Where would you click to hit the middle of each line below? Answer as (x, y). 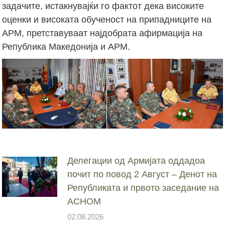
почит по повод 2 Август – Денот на (142, 174)
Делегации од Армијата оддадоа (136, 160)
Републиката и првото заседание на (143, 188)
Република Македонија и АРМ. (66, 46)
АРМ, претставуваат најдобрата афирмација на (102, 33)
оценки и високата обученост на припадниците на (107, 19)
